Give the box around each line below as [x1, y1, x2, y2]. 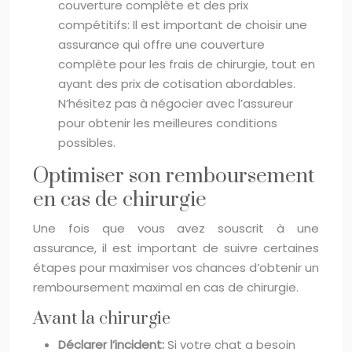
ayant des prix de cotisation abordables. [58, 75, 295, 92]
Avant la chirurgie [33, 307, 170, 329]
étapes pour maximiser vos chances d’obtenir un [33, 258, 319, 276]
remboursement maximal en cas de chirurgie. [33, 278, 299, 295]
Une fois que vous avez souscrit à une [33, 219, 319, 236]
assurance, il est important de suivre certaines [33, 239, 319, 256]
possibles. [58, 134, 115, 151]
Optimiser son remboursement [33, 163, 314, 189]
